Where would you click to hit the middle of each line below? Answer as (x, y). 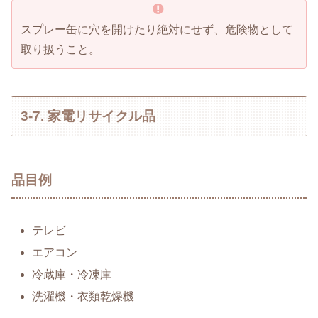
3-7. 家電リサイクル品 (88, 116)
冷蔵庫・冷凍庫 (72, 275)
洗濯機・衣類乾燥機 (83, 297)
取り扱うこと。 (60, 49)
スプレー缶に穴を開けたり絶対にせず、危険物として (157, 29)
